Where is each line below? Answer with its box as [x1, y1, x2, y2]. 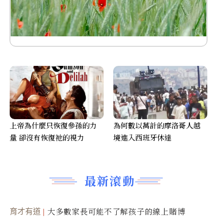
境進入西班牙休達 [113, 132, 171, 143]
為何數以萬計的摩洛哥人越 [113, 120, 201, 131]
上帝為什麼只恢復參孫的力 [10, 120, 97, 131]
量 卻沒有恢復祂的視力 [10, 132, 84, 143]
